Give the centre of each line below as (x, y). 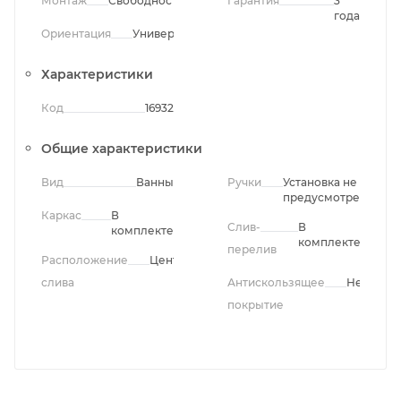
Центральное (188, 260)
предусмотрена (328, 198)
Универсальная (176, 34)
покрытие (256, 305)
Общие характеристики (122, 149)
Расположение (85, 260)
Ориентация (76, 34)
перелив (252, 250)
